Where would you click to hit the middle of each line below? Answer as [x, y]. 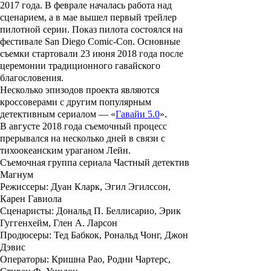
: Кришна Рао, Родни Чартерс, [109, 260]
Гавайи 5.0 [138, 114]
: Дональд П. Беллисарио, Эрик [116, 211]
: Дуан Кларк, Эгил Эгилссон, [108, 187]
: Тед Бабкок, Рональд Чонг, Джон [119, 235]
